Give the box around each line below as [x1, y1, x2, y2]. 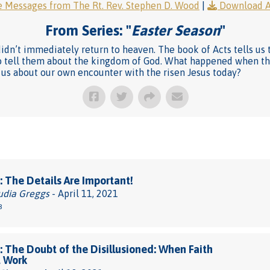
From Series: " [45, 22, 131, 39]
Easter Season [131, 22, 220, 39]
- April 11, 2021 [49, 188, 118, 199]
